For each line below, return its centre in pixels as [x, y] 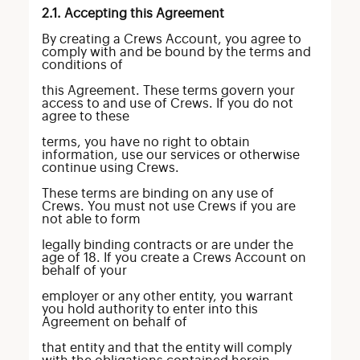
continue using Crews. [110, 168]
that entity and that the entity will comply [166, 348]
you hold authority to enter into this [149, 309]
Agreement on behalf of [114, 322]
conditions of [82, 65]
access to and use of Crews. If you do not [167, 104]
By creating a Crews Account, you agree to [171, 39]
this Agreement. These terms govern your [168, 91]
